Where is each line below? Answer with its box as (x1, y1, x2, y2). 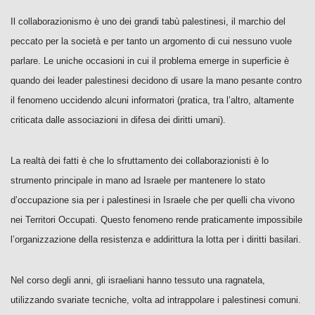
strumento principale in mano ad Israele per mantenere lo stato (11, 175, 265, 186)
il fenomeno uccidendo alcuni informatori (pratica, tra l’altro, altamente (11, 95, 294, 105)
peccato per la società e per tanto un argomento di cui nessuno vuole (11, 36, 292, 46)
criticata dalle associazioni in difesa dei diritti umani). (11, 115, 226, 125)
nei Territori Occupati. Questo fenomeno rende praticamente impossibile (11, 214, 302, 225)
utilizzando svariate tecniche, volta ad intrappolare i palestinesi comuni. (11, 295, 301, 305)
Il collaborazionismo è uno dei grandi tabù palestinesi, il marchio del (11, 16, 285, 27)
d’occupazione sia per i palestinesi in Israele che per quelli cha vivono (11, 195, 295, 205)
